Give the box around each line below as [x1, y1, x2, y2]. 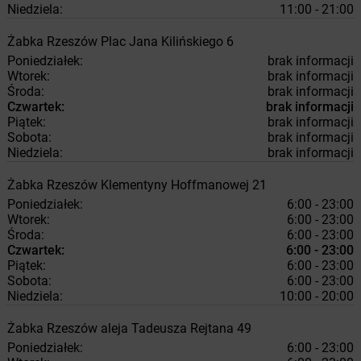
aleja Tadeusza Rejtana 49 [101, 321, 251, 336]
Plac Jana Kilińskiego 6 [101, 34, 234, 49]
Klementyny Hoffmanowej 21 [101, 177, 267, 193]
